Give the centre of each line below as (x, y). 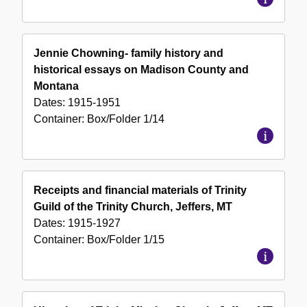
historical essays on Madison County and (141, 70)
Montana (56, 86)
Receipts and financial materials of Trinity (140, 191)
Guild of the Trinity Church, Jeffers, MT (133, 207)
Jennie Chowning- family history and (128, 53)
